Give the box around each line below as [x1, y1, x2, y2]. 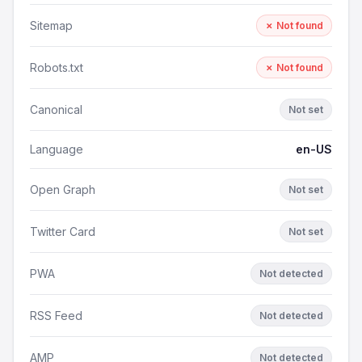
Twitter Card [30, 224, 95, 238]
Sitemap [30, 18, 73, 32]
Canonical [30, 102, 82, 116]
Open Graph [30, 182, 95, 196]
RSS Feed [30, 308, 82, 322]
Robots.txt [30, 60, 83, 74]
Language [30, 142, 83, 156]
